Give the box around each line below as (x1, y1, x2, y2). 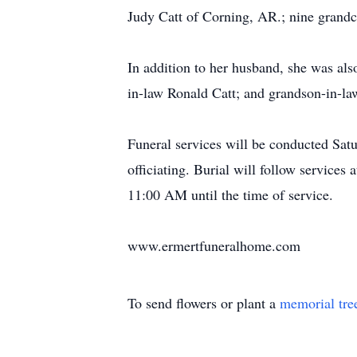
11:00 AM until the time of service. (127, 185, 333, 204)
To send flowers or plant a (127, 293, 280, 312)
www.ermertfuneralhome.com (127, 236, 300, 255)
